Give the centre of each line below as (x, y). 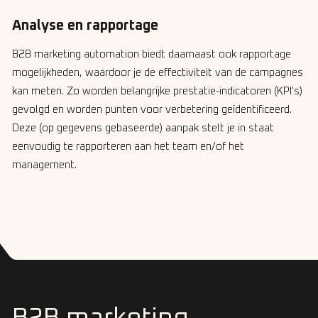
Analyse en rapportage (85, 26)
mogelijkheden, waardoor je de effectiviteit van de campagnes (158, 73)
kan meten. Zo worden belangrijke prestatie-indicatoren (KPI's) (157, 92)
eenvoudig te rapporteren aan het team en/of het (128, 147)
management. (46, 165)
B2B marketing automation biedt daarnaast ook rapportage (152, 55)
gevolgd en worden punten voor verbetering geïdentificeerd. (152, 110)
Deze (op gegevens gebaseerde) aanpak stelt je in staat (143, 128)
